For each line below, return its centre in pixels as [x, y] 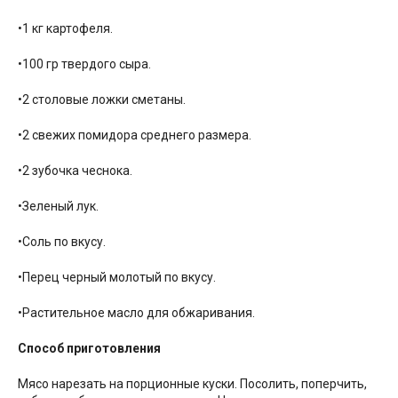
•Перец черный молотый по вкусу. [117, 278]
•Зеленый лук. [58, 207]
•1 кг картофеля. [65, 29]
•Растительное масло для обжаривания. [136, 313]
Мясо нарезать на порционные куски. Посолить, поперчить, [192, 384]
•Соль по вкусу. [62, 242]
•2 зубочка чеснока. [75, 171]
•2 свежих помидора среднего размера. [135, 135]
